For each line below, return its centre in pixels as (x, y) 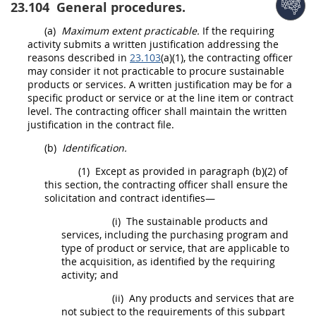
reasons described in (79, 57)
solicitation (70, 198)
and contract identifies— (156, 198)
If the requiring (237, 31)
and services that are (243, 298)
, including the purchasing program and (194, 235)
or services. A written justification (151, 84)
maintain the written (237, 111)
